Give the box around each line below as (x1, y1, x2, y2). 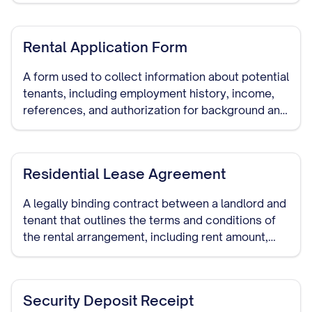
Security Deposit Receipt (23, 292, 194, 309)
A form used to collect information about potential (23, 70, 289, 84)
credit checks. (23, 120, 100, 134)
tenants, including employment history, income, (23, 86, 274, 100)
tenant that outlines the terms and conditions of (23, 213, 276, 227)
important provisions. (23, 263, 135, 277)
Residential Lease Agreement (23, 165, 226, 182)
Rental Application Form (23, 38, 187, 56)
